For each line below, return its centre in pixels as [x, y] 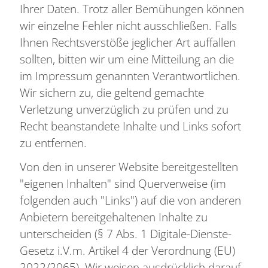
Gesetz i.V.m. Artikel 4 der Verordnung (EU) [127, 250]
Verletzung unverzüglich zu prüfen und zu [124, 109]
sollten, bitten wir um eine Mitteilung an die [127, 59]
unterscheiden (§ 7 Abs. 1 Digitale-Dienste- [125, 233]
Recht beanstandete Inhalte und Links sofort [130, 126]
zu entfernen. [53, 142]
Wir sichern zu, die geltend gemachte [112, 92]
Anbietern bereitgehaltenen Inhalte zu [113, 217]
